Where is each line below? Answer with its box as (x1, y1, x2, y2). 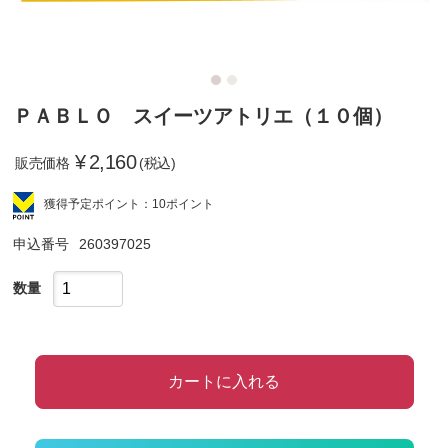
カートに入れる (168, 373, 280, 390)
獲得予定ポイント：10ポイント (44, 197, 215, 211)
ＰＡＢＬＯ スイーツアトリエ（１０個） (13, 105, 394, 127)
